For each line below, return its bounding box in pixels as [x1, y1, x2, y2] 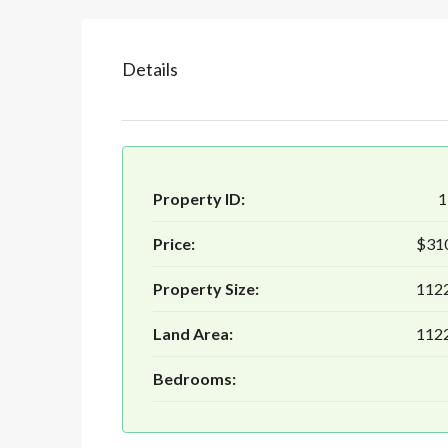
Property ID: [153, 189, 245, 209]
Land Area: [153, 324, 233, 344]
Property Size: [153, 279, 259, 299]
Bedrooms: [153, 369, 236, 389]
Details [122, 58, 178, 81]
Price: [153, 234, 195, 254]
